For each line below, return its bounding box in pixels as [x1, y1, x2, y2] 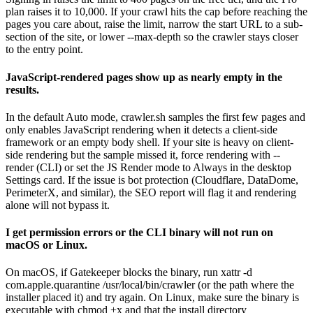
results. [6, 83, 39, 96]
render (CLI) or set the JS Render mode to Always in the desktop [6, 161, 291, 173]
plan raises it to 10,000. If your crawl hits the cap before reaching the [6, 6, 307, 18]
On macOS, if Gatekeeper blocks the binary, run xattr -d [6, 266, 252, 279]
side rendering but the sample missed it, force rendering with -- [6, 148, 280, 161]
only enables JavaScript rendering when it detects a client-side [6, 123, 277, 136]
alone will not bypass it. [6, 198, 110, 211]
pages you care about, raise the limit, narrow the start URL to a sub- [6, 18, 303, 31]
